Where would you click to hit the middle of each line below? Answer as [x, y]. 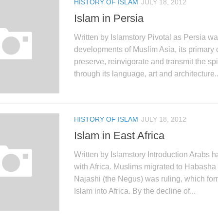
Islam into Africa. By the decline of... [135, 191]
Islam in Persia [109, 18]
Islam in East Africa [119, 135]
